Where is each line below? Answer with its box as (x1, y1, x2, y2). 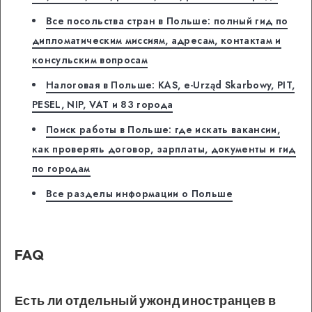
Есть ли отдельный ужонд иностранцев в (15, 292, 276, 309)
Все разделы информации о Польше (46, 187, 233, 201)
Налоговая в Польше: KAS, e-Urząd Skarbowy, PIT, (46, 78, 295, 93)
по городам (32, 162, 91, 176)
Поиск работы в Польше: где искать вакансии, (46, 123, 281, 137)
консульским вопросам (32, 53, 148, 68)
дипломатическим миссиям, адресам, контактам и (32, 33, 281, 48)
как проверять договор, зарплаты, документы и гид (32, 142, 296, 157)
